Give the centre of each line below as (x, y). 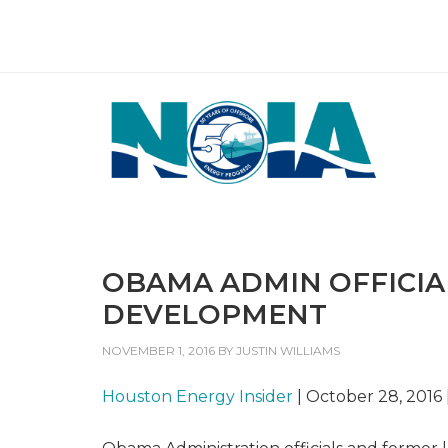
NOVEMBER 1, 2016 (158, 350)
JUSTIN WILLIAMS (288, 350)
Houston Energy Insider (197, 396)
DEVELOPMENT (214, 314)
